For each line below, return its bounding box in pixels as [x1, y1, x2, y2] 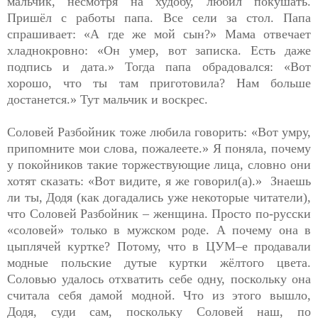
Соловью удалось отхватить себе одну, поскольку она [7, 271, 311, 286]
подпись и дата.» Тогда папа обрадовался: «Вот [7, 59, 311, 74]
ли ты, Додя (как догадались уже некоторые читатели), [7, 190, 311, 204]
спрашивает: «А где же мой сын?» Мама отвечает [7, 26, 311, 41]
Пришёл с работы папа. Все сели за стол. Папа [7, 10, 311, 25]
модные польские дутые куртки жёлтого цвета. [7, 255, 311, 270]
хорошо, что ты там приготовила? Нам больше [7, 75, 311, 90]
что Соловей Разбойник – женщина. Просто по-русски [7, 206, 311, 221]
